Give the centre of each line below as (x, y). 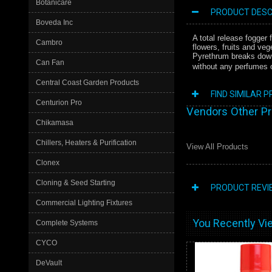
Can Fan (50, 63)
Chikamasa (55, 123)
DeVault (49, 263)
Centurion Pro (59, 103)
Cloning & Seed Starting (76, 183)
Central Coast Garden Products (87, 83)
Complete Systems (67, 223)
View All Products (217, 147)
